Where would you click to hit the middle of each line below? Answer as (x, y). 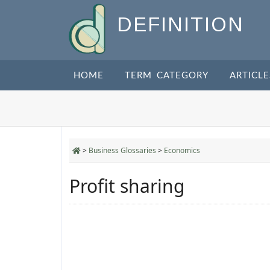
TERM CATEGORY (167, 76)
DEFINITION (181, 25)
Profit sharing (127, 186)
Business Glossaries (122, 150)
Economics (182, 150)
